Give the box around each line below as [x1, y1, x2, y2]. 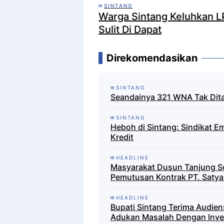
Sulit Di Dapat [98, 23, 161, 35]
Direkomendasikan [106, 51, 197, 64]
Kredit [110, 131, 133, 142]
